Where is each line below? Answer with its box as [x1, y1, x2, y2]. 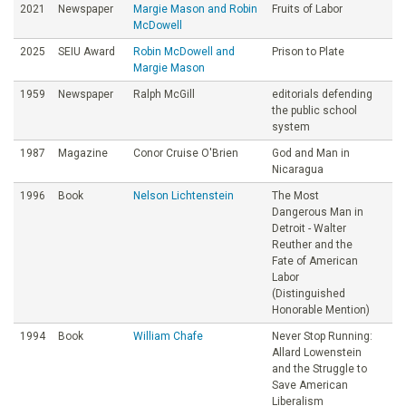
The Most [272, 188, 319, 202]
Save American [272, 378, 348, 391]
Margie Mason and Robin [133, 2, 257, 15]
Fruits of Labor [272, 2, 343, 15]
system [272, 120, 310, 133]
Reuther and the [272, 237, 353, 251]
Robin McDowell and [133, 44, 235, 58]
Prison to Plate [272, 44, 344, 58]
